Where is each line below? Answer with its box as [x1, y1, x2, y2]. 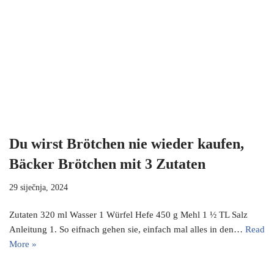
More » [9, 239, 37, 250]
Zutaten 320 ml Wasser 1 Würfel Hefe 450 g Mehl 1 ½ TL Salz [9, 210, 248, 220]
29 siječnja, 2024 [9, 183, 68, 193]
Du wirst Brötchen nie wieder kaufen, [9, 136, 244, 152]
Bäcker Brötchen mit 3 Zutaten [9, 156, 206, 172]
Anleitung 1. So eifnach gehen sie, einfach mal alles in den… [9, 224, 245, 235]
